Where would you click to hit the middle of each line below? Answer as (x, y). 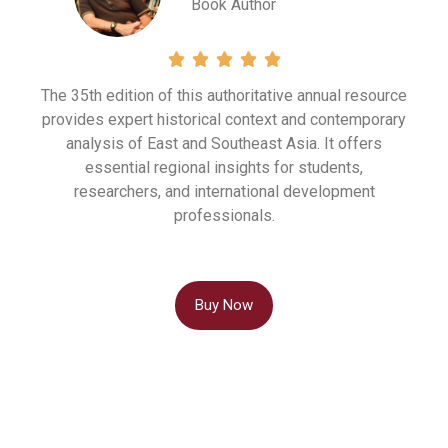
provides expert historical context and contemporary (224, 120)
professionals (222, 216)
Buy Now (224, 304)
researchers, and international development (224, 192)
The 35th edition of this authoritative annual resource (224, 96)
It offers (353, 144)
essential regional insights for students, (224, 168)
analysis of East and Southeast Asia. (195, 144)
